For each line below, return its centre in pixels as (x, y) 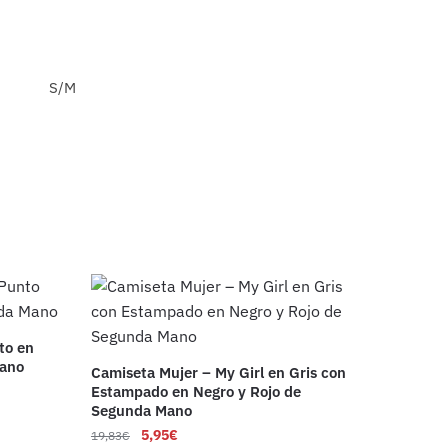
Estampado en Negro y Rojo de (195, 392)
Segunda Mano (141, 411)
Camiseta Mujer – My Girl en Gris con (218, 373)
